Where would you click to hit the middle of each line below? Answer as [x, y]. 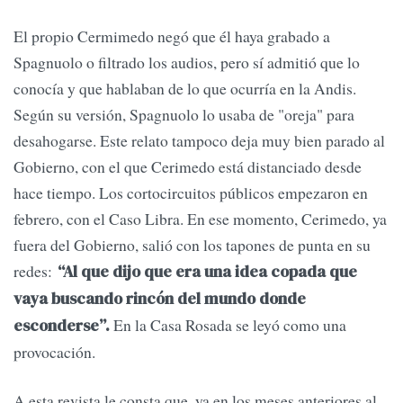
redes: [36, 271]
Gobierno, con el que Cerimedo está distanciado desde [188, 167]
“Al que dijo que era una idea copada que [207, 272]
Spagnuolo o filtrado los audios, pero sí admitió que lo [187, 63]
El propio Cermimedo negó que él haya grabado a [172, 36]
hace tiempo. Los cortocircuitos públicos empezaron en [191, 193]
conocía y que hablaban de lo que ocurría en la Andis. [185, 89]
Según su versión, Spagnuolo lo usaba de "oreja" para [184, 115]
